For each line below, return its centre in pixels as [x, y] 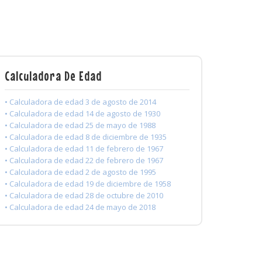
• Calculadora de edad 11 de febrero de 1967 [84, 149]
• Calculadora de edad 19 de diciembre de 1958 [88, 184]
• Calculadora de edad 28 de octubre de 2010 [84, 196]
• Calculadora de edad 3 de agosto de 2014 [80, 102]
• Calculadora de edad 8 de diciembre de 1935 [86, 137]
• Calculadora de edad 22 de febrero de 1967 [84, 161]
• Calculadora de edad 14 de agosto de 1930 [82, 114]
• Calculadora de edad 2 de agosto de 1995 [80, 172]
